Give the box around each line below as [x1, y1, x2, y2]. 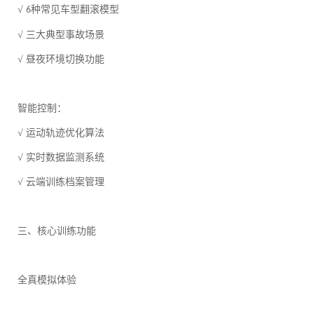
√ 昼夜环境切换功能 [18, 54, 104, 65]
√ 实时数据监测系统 [18, 152, 104, 163]
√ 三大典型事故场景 [18, 29, 104, 41]
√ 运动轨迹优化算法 [18, 128, 104, 139]
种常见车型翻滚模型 [31, 4, 119, 15]
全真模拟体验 [18, 275, 76, 286]
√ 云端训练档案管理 [18, 177, 104, 188]
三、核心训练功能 [18, 226, 96, 237]
